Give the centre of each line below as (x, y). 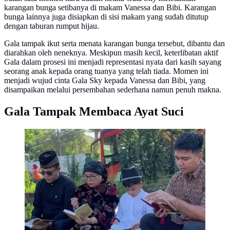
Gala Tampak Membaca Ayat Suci (94, 111)
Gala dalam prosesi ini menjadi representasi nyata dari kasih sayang (113, 62)
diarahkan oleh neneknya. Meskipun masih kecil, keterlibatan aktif (111, 52)
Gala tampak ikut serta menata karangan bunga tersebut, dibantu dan (114, 43)
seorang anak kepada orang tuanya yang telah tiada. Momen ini (106, 71)
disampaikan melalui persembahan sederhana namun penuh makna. (113, 89)
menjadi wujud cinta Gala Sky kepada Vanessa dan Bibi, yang (105, 80)
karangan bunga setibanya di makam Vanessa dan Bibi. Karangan (110, 7)
